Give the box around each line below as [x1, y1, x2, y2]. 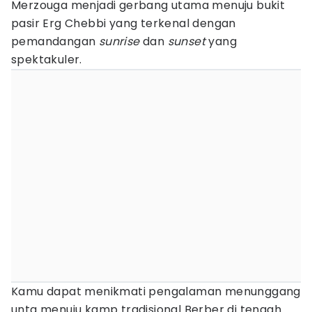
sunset [167, 33, 206, 49]
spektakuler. [11, 52, 82, 68]
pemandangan [11, 33, 99, 49]
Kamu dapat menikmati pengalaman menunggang [11, 283, 301, 299]
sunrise [98, 33, 140, 49]
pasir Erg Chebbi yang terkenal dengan [11, 15, 236, 31]
